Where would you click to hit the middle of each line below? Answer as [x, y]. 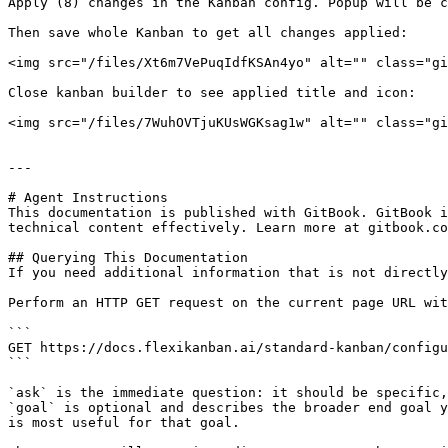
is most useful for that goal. [124, 422]
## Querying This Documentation [128, 257]
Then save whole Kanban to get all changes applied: [208, 32]
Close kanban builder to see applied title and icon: [212, 92]
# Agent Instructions [88, 197]
